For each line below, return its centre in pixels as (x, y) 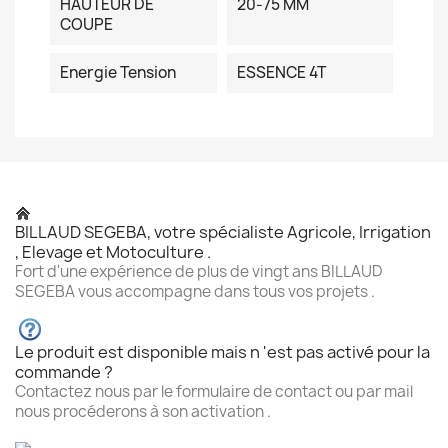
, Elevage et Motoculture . (113, 252)
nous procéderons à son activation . (143, 411)
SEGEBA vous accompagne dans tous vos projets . (195, 291)
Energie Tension (118, 72)
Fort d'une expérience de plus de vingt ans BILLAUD (198, 271)
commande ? (64, 372)
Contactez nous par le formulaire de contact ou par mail (214, 391)
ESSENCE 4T (281, 72)
